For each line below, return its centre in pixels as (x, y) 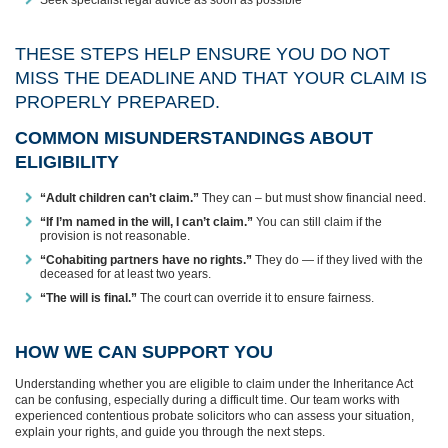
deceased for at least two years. (125, 273)
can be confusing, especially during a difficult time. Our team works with (207, 399)
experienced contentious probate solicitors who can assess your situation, (214, 415)
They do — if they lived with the (337, 259)
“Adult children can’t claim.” (119, 197)
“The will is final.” (88, 297)
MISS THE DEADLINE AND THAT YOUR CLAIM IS (221, 77)
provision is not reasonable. (115, 235)
